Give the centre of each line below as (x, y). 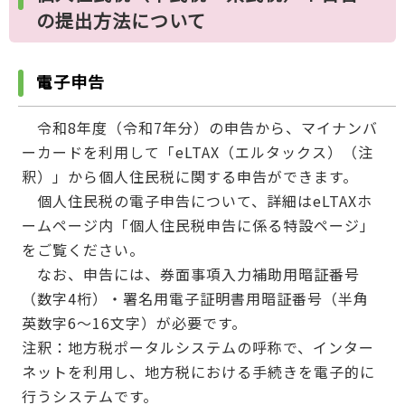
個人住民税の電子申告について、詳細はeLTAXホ (197, 201)
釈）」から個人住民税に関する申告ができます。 (189, 177)
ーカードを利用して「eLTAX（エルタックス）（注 (197, 152)
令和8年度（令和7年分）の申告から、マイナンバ (199, 128)
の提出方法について (121, 21)
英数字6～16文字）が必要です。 (134, 323)
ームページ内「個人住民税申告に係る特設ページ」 (198, 226)
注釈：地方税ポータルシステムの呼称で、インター (198, 348)
